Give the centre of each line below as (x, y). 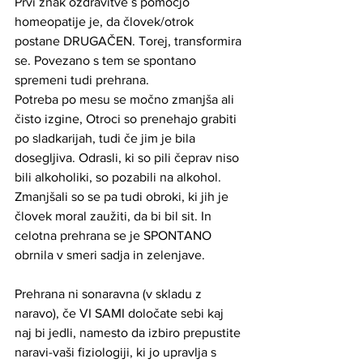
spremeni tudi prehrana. (83, 79)
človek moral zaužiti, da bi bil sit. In (115, 216)
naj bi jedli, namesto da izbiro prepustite (129, 332)
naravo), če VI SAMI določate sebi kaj (121, 313)
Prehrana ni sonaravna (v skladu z (110, 293)
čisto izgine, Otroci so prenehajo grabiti (127, 118)
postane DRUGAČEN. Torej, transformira (130, 41)
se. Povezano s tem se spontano (107, 60)
